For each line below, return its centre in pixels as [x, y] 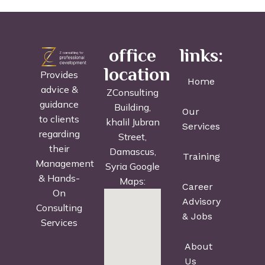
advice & [59, 90]
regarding [59, 134]
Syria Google [132, 167]
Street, [132, 137]
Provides [59, 75]
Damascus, [132, 152]
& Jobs [197, 216]
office [132, 57]
